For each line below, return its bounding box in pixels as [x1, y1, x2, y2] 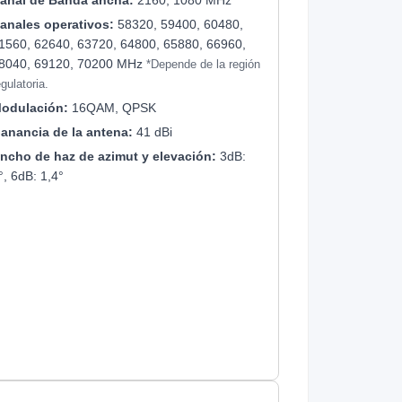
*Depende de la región [146, 57, 261, 71]
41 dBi [133, 124, 173, 139]
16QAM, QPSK [68, 100, 157, 115]
